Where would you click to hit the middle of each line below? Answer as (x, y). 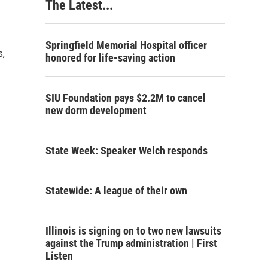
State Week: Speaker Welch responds (127, 150)
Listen (59, 256)
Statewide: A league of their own (116, 191)
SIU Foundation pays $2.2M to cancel (126, 98)
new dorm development (96, 110)
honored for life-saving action (110, 58)
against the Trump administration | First (131, 243)
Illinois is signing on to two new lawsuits (133, 231)
